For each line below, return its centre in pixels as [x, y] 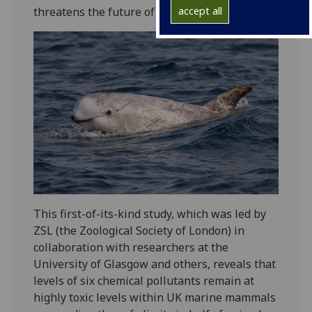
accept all [200, 11]
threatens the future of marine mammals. [147, 11]
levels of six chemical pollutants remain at [144, 280]
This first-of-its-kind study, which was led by [150, 213]
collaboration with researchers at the [131, 247]
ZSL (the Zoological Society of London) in [139, 230]
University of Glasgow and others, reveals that [155, 264]
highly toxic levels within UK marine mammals [155, 297]
